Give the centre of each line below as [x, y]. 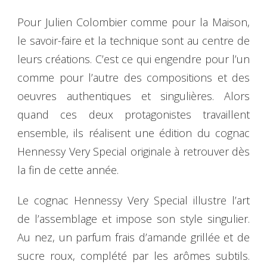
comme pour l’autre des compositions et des [133, 77]
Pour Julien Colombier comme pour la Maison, [133, 22]
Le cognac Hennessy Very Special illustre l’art [133, 200]
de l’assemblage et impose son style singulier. [133, 218]
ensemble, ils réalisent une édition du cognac [133, 133]
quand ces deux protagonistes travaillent [133, 114]
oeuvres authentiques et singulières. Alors [133, 96]
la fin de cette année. [68, 170]
